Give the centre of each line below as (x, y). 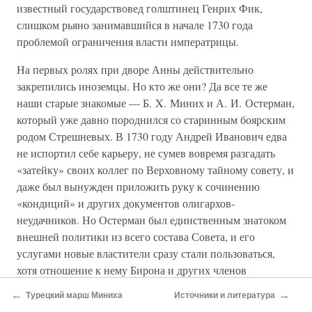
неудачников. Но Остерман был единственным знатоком (151, 220)
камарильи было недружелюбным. (99, 287)
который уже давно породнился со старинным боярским (151, 119)
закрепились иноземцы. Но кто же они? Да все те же (142, 86)
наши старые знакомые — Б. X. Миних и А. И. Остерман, (156, 103)
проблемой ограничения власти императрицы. (128, 41)
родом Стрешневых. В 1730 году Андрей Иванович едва (152, 136)
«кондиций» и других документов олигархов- (126, 203)
